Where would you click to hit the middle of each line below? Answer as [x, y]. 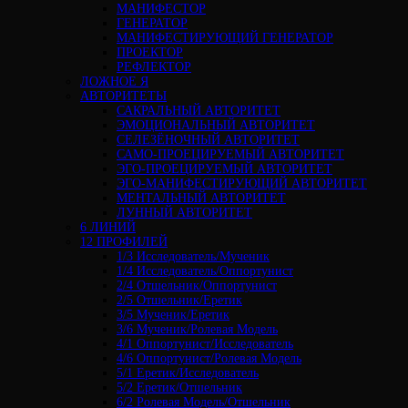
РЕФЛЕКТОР [154, 66]
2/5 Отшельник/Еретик [179, 300]
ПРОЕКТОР [150, 52]
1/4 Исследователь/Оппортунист [205, 270]
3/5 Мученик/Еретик [173, 314]
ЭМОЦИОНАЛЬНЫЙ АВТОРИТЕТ [216, 125]
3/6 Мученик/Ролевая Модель [197, 329]
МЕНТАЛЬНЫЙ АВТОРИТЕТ [201, 198]
